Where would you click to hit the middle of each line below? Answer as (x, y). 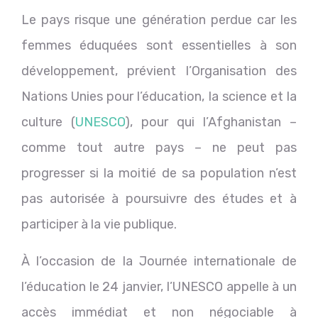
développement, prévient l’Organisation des (159, 71)
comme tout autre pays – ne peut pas (159, 147)
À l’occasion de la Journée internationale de (159, 261)
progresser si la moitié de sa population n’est (159, 173)
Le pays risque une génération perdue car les (159, 20)
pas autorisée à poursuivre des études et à (159, 198)
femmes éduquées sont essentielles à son (159, 45)
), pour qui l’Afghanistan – (211, 122)
